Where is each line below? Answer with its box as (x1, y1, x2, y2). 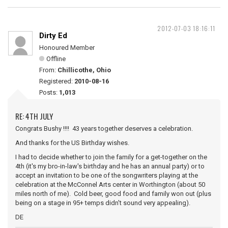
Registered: (39, 77, 74, 85)
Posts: (39, 89, 59, 96)
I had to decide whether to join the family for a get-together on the (15, 153, 207, 161)
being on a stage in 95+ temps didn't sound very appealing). (15, 199, 190, 207)
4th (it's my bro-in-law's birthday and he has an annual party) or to (15, 162, 205, 170)
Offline (46, 55, 66, 63)
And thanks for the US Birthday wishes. (15, 139, 131, 147)
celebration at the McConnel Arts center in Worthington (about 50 (15, 181, 205, 188)
